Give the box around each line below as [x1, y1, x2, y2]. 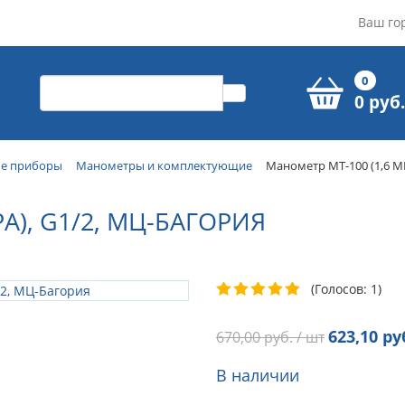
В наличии [216, 363, 299, 386]
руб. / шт [260, 326, 325, 347]
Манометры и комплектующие [76, 157, 252, 174]
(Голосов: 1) [311, 279, 381, 297]
